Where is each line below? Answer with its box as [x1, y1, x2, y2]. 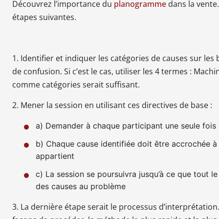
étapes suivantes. [12, 12, 76, 22]
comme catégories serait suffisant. [12, 79, 140, 90]
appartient [36, 151, 74, 161]
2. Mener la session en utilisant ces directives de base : [12, 100, 212, 110]
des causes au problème [36, 181, 126, 191]
